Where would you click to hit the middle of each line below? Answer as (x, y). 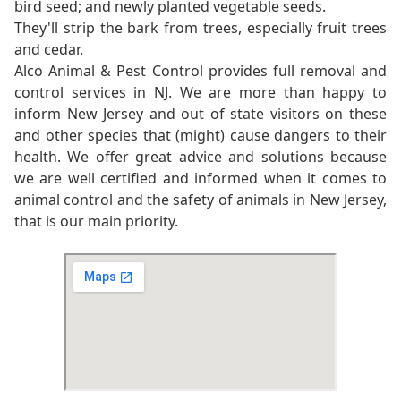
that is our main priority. (96, 222)
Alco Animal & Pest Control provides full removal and (200, 71)
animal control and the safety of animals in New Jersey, (200, 200)
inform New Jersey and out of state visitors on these (200, 114)
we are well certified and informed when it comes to (200, 179)
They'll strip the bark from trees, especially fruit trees (200, 28)
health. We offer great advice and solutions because (200, 157)
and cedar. (49, 50)
